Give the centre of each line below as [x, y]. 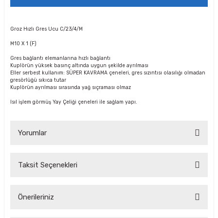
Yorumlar [32, 133]
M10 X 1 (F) [24, 44]
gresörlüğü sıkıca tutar [38, 80]
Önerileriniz [36, 197]
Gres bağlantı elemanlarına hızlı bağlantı [60, 58]
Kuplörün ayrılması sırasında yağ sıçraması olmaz [71, 87]
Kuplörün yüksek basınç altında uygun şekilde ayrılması [79, 65]
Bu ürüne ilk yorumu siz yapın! [109, 184]
